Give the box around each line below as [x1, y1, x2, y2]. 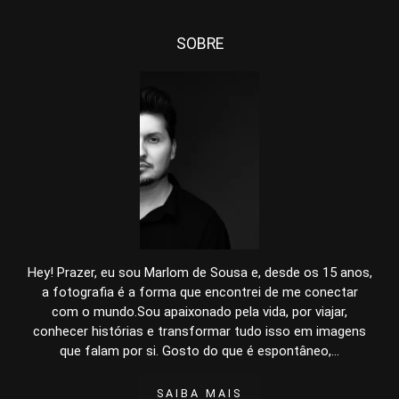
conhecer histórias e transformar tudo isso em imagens [33, 323, 366, 340]
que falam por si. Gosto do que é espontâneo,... [60, 343, 339, 360]
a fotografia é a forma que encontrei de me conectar [41, 284, 358, 301]
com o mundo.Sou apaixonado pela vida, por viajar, [52, 304, 347, 321]
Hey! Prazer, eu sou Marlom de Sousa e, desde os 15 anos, [27, 265, 372, 281]
